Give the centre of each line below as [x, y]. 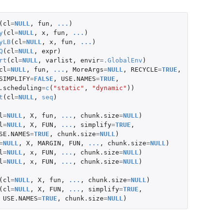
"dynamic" [109, 88]
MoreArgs [88, 69]
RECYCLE [144, 69]
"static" [69, 88]
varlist [59, 60]
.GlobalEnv [123, 60]
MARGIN [49, 143]
